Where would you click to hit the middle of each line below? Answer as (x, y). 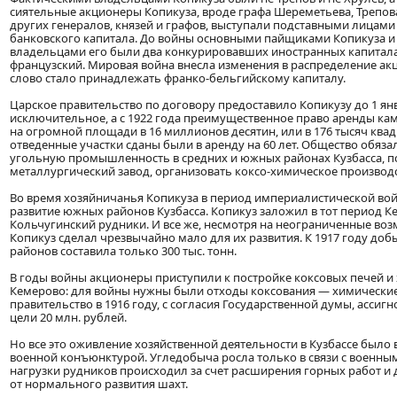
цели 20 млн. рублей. (68, 318)
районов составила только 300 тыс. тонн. (123, 251)
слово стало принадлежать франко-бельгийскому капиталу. (178, 78)
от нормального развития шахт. (99, 384)
